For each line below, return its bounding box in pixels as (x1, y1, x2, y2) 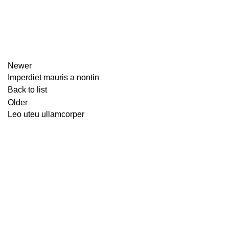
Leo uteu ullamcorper (8, 110, 84, 119)
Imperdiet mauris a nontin (8, 73, 99, 82)
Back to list (8, 85, 47, 94)
